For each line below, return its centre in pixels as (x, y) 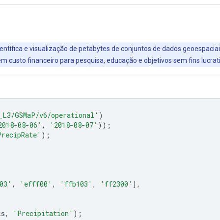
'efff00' (36, 184)
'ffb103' (76, 184)
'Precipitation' (43, 213)
